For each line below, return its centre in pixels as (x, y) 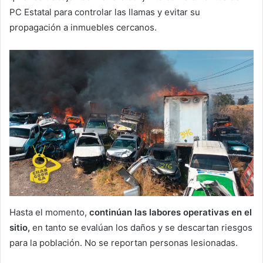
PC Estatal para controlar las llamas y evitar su (105, 12)
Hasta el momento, (49, 213)
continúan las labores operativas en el (171, 213)
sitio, (20, 228)
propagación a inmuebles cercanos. (83, 28)
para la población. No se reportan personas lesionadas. (124, 243)
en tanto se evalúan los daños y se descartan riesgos (141, 228)
